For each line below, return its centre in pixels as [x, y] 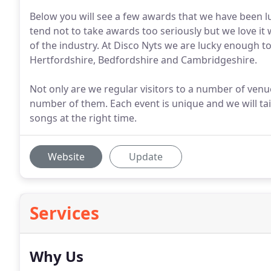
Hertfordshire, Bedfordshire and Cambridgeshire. [143, 60]
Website [66, 157]
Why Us [57, 256]
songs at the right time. [83, 118]
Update [146, 157]
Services [64, 213]
